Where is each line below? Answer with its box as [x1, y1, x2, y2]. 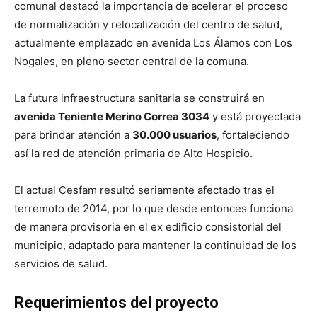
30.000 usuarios [132, 128, 217, 142]
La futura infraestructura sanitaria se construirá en [14, 91, 265, 105]
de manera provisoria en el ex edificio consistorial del [14, 220, 282, 234]
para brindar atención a [14, 128, 132, 142]
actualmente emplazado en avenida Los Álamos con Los [14, 36, 292, 50]
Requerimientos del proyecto [14, 294, 219, 312]
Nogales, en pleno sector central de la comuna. [14, 54, 249, 69]
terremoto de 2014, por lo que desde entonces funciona [14, 202, 293, 216]
